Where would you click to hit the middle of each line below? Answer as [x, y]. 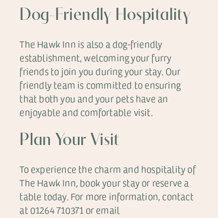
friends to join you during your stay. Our [100, 71]
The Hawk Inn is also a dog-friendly [91, 44]
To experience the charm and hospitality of [108, 169]
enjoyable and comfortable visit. [86, 112]
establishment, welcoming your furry [96, 58]
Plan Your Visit [70, 141]
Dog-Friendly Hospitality [105, 16]
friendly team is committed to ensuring [100, 85]
